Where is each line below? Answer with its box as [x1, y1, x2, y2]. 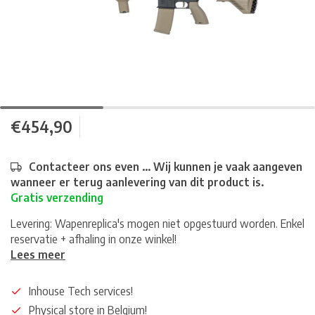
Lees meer [11, 247, 65, 262]
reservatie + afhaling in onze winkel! [11, 232, 176, 246]
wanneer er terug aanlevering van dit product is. [11, 175, 264, 189]
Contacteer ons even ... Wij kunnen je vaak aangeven [29, 160, 302, 174]
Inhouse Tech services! [29, 284, 133, 298]
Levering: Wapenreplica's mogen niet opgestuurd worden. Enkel [11, 217, 304, 231]
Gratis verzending [11, 191, 103, 205]
